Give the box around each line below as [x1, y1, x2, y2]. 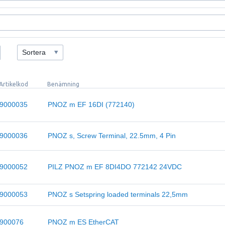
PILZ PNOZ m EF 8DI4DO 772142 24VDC [48, 163, 182, 171]
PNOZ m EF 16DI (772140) [48, 101, 135, 108]
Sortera [22, 49, 46, 57]
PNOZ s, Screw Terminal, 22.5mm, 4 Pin [48, 132, 176, 140]
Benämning [47, 81, 80, 87]
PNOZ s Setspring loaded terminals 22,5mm [48, 191, 188, 198]
